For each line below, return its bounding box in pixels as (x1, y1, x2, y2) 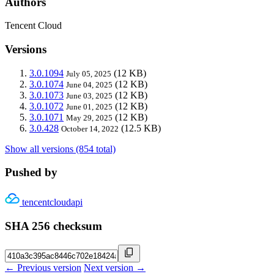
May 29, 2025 (66, 113, 113, 122)
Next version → (84, 262, 146, 273)
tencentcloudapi (22, 197, 83, 208)
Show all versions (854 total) (5, 143, 116, 154)
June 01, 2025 (66, 102, 113, 111)
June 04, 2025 (66, 80, 113, 89)
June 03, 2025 (66, 91, 113, 100)
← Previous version (5, 262, 81, 273)
